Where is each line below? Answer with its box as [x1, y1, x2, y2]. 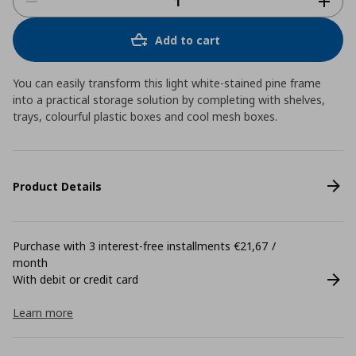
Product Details [13, 178, 102, 194]
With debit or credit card [13, 272, 138, 287]
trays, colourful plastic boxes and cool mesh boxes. [13, 109, 277, 124]
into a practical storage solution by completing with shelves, [13, 92, 325, 107]
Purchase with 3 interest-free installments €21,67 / [13, 238, 276, 253]
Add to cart [155, 32, 220, 48]
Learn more [13, 305, 73, 320]
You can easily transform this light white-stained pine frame [13, 75, 321, 91]
